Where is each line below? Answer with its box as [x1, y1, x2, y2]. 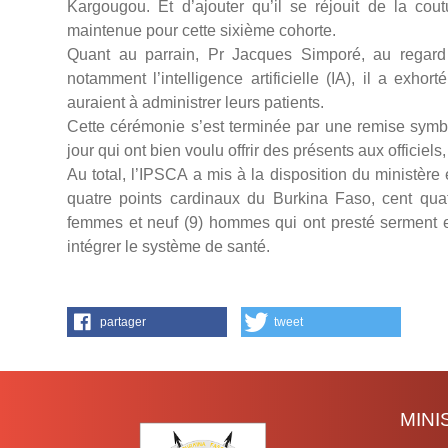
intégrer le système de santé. [67, 238, 274, 256]
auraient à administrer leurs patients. [67, 94, 324, 112]
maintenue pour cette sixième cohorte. [67, 22, 336, 40]
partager [100, 315, 146, 330]
